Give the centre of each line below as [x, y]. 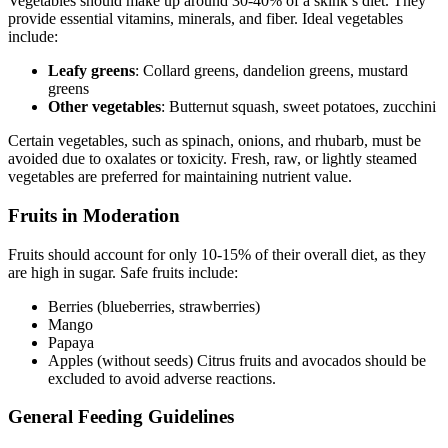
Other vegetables [104, 107]
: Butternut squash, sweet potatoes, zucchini [298, 107]
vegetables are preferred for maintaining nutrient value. [180, 177]
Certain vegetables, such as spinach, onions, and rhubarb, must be [214, 141]
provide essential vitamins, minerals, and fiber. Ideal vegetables [205, 19]
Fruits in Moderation [94, 215]
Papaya [71, 342]
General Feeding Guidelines [121, 417]
